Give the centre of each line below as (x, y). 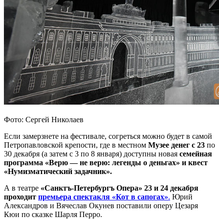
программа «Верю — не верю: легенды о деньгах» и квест (106, 163)
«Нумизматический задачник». (58, 172)
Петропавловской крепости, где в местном (76, 145)
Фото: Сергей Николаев (44, 120)
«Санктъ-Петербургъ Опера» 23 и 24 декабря (120, 188)
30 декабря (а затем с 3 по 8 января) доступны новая (92, 154)
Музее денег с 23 (176, 145)
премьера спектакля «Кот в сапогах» (103, 197)
